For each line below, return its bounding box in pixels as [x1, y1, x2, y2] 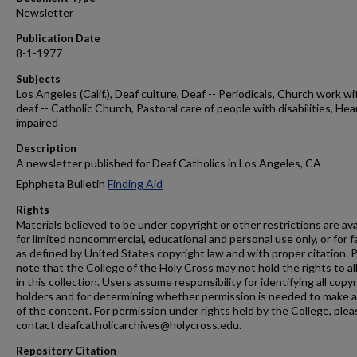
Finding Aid [108, 177, 163, 190]
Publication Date [16, 32, 100, 45]
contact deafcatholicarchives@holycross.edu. [16, 318, 241, 331]
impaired [16, 116, 58, 129]
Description [16, 142, 76, 155]
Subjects [16, 73, 61, 85]
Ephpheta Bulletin [16, 177, 108, 190]
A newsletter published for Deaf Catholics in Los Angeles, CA [16, 156, 321, 170]
